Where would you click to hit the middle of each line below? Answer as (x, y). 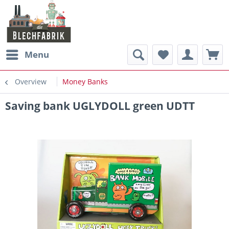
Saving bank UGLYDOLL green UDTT (100, 106)
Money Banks (85, 82)
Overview (31, 82)
